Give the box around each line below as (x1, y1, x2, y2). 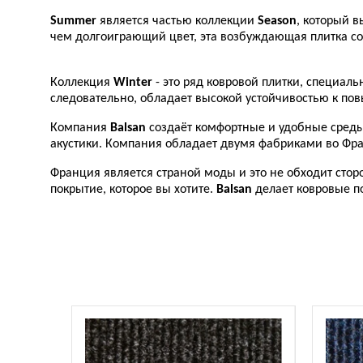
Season (258, 15, 297, 28)
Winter (113, 76, 152, 89)
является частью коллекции (96, 15, 258, 28)
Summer (50, 15, 96, 28)
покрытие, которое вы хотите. (50, 183, 216, 196)
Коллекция (50, 76, 113, 89)
